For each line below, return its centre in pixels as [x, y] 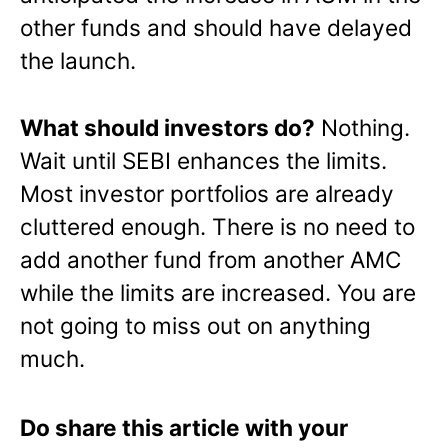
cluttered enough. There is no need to [217, 226]
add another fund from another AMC [210, 259]
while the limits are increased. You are [218, 292]
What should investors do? [167, 127]
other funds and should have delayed [216, 28]
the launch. [78, 61]
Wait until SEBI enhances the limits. [203, 160]
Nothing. [362, 127]
